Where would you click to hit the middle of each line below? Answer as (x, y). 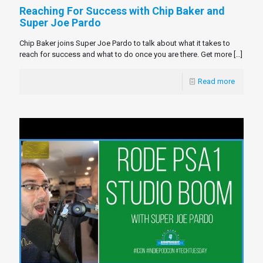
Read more (216, 81)
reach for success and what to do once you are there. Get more (126, 54)
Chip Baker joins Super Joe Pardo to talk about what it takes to (125, 43)
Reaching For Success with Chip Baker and (122, 11)
